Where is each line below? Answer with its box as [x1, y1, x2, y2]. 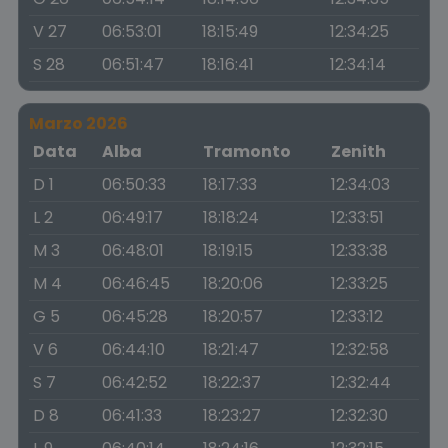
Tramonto [203, 140, 291, 163]
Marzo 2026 [29, 112, 128, 135]
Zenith [331, 140, 386, 163]
